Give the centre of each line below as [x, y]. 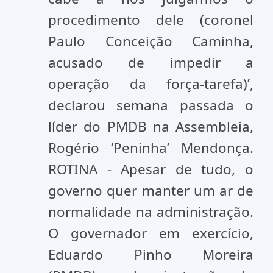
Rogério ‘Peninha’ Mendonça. [151, 148]
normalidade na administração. [151, 212]
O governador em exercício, [151, 233]
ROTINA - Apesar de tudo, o [151, 169]
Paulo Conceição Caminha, [151, 41]
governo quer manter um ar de [151, 190]
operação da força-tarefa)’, [151, 84]
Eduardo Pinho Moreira [151, 254]
